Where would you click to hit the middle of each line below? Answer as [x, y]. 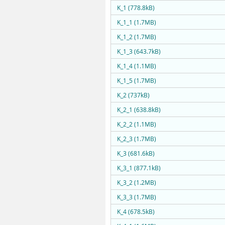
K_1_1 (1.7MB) [137, 22]
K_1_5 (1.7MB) [137, 81]
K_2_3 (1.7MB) [137, 139]
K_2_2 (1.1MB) [137, 124]
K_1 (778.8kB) [136, 8]
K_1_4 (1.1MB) [137, 66]
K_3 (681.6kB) [136, 153]
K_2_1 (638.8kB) [139, 110]
